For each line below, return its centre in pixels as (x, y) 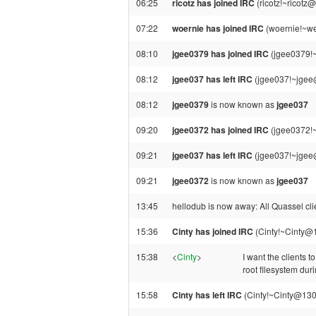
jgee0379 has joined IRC (220, 54)
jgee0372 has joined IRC (220, 130)
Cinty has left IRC (207, 295)
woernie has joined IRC (218, 28)
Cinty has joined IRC (213, 231)
